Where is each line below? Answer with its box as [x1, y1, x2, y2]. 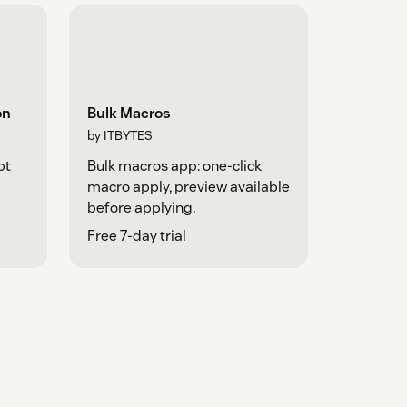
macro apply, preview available [86, 177, 290, 197]
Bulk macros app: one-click [86, 156, 262, 176]
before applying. [86, 198, 195, 218]
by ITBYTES [86, 127, 153, 144]
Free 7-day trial [86, 226, 186, 246]
